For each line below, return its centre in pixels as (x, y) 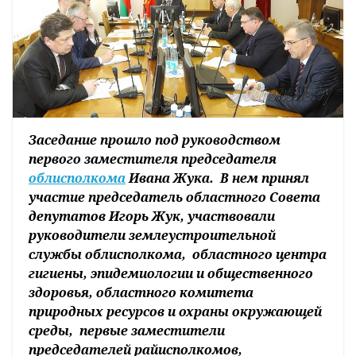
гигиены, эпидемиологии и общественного (171, 274)
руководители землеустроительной (152, 236)
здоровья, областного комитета (141, 293)
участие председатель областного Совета (174, 197)
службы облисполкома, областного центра (178, 255)
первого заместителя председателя (153, 159)
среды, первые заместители (127, 331)
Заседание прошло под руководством (155, 140)
